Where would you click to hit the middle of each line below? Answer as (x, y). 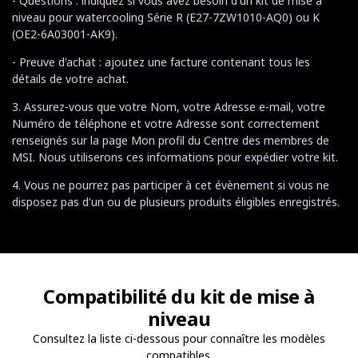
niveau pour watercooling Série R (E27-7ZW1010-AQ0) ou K (166, 17)
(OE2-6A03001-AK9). (65, 34)
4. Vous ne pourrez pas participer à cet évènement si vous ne (171, 185)
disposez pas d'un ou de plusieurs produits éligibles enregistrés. (176, 202)
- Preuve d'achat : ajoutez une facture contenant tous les (161, 62)
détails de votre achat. (70, 79)
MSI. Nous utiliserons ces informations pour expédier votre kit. (175, 157)
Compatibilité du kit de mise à (179, 296)
